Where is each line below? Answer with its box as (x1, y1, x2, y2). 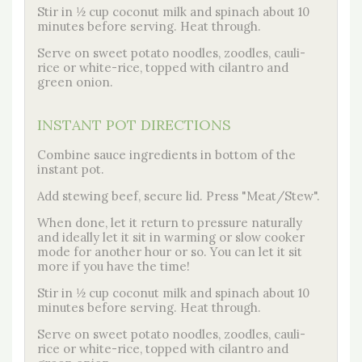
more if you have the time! (37, 258, 190, 274)
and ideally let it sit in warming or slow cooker (37, 229, 305, 245)
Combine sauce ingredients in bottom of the (37, 146, 296, 162)
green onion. (37, 74, 113, 90)
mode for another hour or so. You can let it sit (37, 243, 302, 259)
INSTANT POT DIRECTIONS (37, 115, 231, 134)
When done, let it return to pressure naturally (37, 214, 302, 230)
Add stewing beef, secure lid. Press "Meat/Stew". (37, 187, 320, 204)
